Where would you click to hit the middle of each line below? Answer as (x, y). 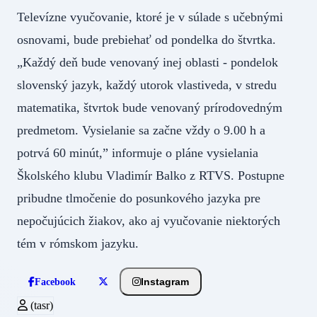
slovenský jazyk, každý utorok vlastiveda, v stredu (147, 85)
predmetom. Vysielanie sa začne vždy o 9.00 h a (141, 130)
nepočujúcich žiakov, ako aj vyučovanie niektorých (149, 220)
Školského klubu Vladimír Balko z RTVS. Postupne (151, 175)
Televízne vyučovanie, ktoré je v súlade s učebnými (150, 17)
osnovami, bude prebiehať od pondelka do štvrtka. (146, 39)
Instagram (165, 282)
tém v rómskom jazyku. (78, 243)
